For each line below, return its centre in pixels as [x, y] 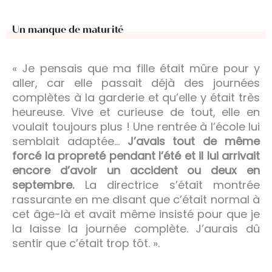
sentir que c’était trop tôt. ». [86, 243]
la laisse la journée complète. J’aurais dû [136, 228]
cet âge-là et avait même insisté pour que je [136, 214]
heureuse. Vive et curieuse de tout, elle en [136, 112]
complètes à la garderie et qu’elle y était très [136, 97]
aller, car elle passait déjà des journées [136, 83]
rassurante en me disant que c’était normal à [136, 199]
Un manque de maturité [68, 29]
